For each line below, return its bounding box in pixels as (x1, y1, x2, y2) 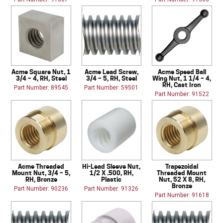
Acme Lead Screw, (84, 67, 138, 76)
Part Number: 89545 (14, 84, 69, 91)
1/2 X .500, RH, (89, 168, 133, 177)
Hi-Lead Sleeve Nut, (82, 162, 141, 170)
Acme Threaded (18, 162, 65, 170)
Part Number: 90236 (14, 185, 69, 192)
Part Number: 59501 (84, 84, 139, 91)
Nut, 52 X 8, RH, (158, 175, 205, 183)
